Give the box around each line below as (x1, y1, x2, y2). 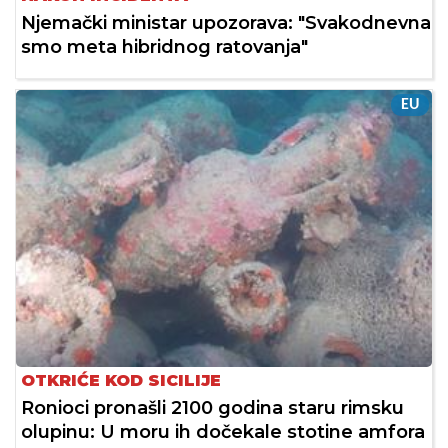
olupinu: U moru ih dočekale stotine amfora (21, 420, 425, 443)
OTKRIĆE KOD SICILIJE (21, 370, 221, 390)
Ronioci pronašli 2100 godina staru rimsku (21, 396, 404, 419)
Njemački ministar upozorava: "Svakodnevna (21, 11, 431, 34)
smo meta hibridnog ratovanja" (21, 35, 308, 58)
